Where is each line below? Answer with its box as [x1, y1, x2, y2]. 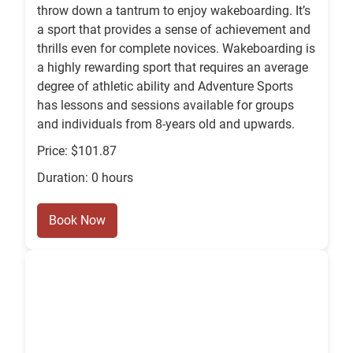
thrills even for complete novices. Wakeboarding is [37, 41, 315, 57]
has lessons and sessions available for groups [37, 98, 294, 113]
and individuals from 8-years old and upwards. [37, 117, 295, 132]
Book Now [49, 213, 106, 229]
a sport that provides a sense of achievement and [37, 22, 310, 38]
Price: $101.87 [37, 143, 117, 159]
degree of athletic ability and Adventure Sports [37, 79, 293, 95]
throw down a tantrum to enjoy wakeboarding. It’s [37, 3, 310, 19]
